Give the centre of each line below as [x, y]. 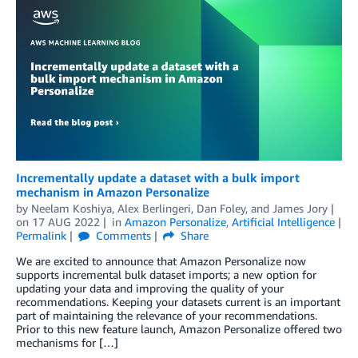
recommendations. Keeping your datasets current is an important [178, 302]
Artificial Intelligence [283, 222]
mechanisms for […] [67, 343]
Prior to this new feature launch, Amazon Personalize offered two [179, 329]
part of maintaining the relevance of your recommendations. [167, 316]
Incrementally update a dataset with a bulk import [158, 178]
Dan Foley [221, 209]
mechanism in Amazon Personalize [113, 192]
